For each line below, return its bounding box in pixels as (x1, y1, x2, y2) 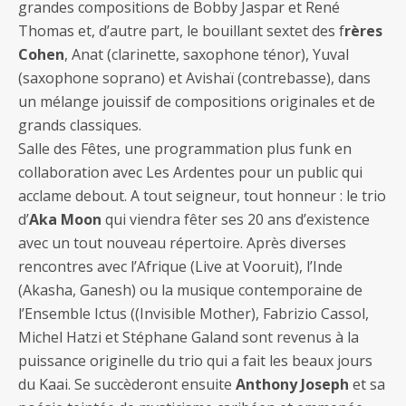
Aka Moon (29, 209, 101, 230)
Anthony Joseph (236, 374, 349, 395)
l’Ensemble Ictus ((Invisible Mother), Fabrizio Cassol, (18, 304, 369, 324)
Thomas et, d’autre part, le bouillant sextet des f (18, 21, 344, 42)
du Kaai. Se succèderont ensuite (18, 374, 236, 395)
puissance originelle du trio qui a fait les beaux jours (18, 351, 372, 372)
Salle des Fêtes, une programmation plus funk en (18, 139, 352, 159)
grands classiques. (18, 115, 141, 136)
